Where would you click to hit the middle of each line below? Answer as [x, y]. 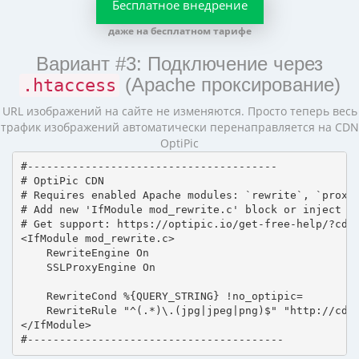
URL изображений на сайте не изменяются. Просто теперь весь [179, 111]
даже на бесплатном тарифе [179, 30]
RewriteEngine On [85, 253]
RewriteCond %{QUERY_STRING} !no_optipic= [161, 296]
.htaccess [69, 85]
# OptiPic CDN [65, 181]
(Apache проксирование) [230, 84]
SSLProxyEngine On [88, 268]
